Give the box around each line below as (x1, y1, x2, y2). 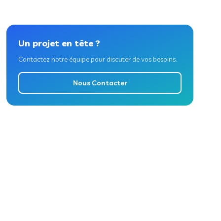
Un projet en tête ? (18, 37, 101, 49)
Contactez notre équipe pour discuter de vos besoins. (18, 55, 177, 64)
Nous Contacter (73, 78, 127, 87)
